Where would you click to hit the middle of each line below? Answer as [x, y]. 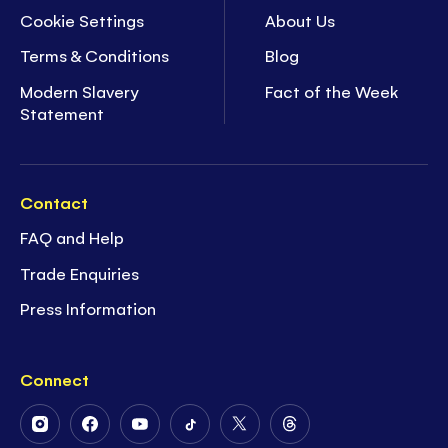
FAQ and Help [72, 237]
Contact [54, 201]
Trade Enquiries [80, 272]
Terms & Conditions [95, 55]
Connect [55, 379]
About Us [300, 19]
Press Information [88, 308]
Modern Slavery [80, 90]
